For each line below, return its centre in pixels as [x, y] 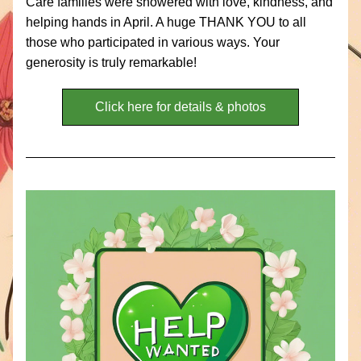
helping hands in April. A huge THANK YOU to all [166, 22]
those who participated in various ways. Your [153, 42]
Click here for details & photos [180, 107]
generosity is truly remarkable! [113, 62]
